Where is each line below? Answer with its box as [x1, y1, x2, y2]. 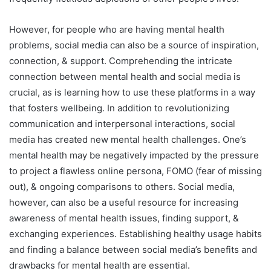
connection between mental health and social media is [9, 71, 241, 83]
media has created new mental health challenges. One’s [9, 134, 246, 146]
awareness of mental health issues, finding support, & [9, 212, 239, 224]
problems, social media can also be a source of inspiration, [9, 39, 259, 51]
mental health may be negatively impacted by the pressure [9, 149, 259, 162]
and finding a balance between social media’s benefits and [9, 244, 257, 256]
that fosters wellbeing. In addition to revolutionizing [9, 102, 229, 114]
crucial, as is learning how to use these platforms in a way [9, 87, 255, 99]
